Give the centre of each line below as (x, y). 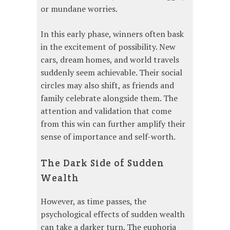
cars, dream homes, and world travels (110, 60)
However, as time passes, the (93, 201)
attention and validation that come (106, 111)
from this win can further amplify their (113, 124)
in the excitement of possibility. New (108, 47)
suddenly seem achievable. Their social (111, 73)
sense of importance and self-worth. (108, 137)
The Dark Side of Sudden (102, 163)
